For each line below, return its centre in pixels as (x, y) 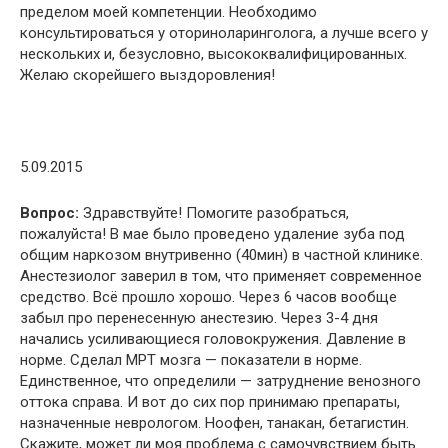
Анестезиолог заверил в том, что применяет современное (221, 275)
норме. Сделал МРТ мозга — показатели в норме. (191, 359)
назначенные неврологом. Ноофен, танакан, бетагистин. (214, 422)
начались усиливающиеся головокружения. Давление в (213, 338)
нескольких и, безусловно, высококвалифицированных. (213, 53)
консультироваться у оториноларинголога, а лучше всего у (224, 32)
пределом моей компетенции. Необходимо (168, 11)
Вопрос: (49, 212)
